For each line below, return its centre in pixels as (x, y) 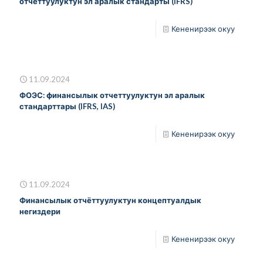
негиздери (40, 211)
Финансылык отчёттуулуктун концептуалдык (110, 200)
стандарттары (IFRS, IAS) (67, 106)
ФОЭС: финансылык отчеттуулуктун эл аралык (112, 95)
